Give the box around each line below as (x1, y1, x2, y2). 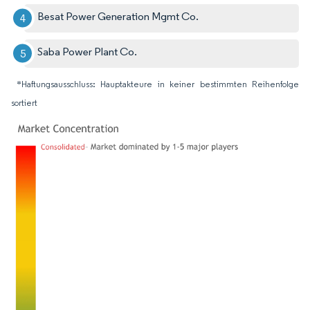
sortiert (11, 97, 37, 108)
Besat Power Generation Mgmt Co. (37, 9, 199, 23)
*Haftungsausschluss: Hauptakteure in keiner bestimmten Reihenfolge (17, 78, 299, 89)
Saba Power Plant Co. (37, 44, 138, 58)
